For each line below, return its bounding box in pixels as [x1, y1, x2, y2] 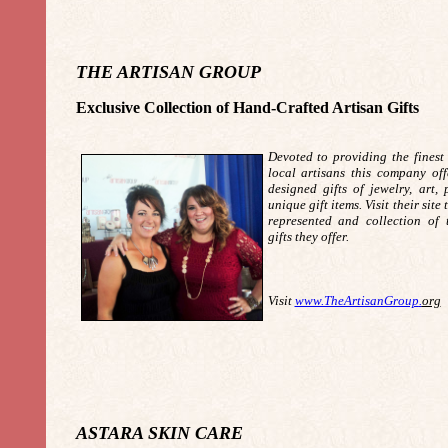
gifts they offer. [267, 229, 349, 244]
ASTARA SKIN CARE [75, 423, 243, 443]
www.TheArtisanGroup [294, 293, 419, 308]
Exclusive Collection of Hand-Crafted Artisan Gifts [75, 99, 419, 116]
